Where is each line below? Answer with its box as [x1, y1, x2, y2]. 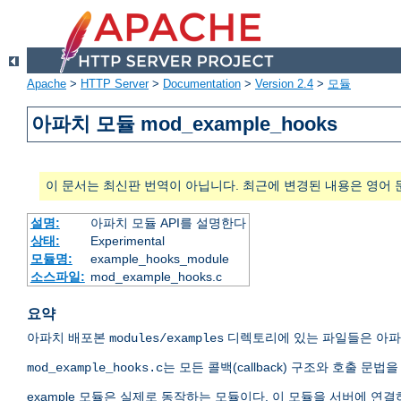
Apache [27, 77, 66, 91]
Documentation [163, 77, 241, 91]
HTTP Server [81, 77, 149, 91]
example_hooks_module [90, 252, 229, 267]
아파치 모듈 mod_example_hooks [31, 113, 338, 136]
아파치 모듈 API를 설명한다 [90, 216, 246, 231]
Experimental [90, 234, 165, 249]
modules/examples [109, 331, 224, 346]
